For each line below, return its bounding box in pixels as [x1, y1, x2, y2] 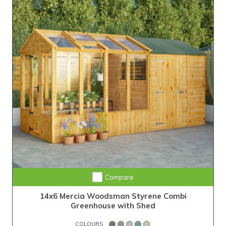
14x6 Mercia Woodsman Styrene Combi [39, 191, 187, 201]
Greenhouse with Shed [71, 201, 155, 211]
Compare [104, 173, 134, 182]
